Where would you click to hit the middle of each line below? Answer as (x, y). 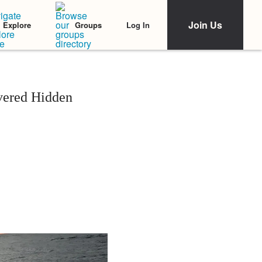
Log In (138, 25)
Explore (17, 25)
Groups (88, 25)
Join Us (205, 25)
